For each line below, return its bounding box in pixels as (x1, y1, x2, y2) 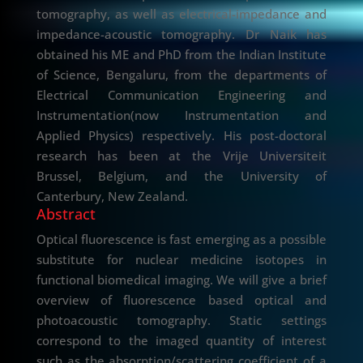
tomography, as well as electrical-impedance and (36, 6, 327, 23)
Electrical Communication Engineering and (36, 87, 327, 104)
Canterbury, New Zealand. (36, 188, 188, 205)
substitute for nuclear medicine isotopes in (36, 251, 327, 268)
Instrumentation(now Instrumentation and (36, 107, 327, 124)
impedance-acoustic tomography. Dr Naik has (36, 26, 327, 43)
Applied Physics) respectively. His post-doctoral (36, 127, 327, 144)
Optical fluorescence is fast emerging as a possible (36, 231, 327, 248)
